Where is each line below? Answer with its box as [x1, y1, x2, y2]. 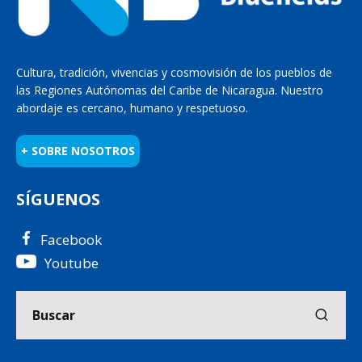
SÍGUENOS [16, 188, 100, 211]
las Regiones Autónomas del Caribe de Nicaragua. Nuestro [16, 82, 323, 99]
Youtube [44, 254, 99, 273]
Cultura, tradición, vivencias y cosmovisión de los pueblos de [16, 65, 332, 81]
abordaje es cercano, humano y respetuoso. [16, 100, 248, 116]
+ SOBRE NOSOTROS [21, 143, 135, 159]
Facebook [40, 230, 102, 250]
